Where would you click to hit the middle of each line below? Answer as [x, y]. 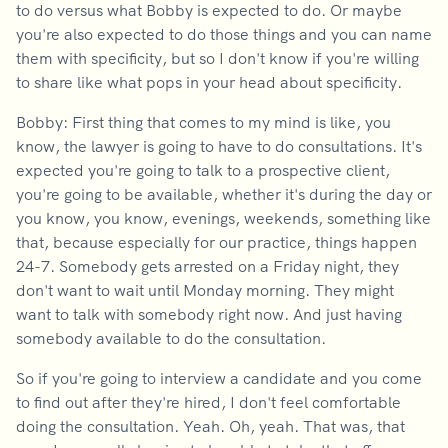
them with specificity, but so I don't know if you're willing [217, 58]
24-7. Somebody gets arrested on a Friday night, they [207, 266]
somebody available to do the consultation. [171, 338]
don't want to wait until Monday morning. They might [205, 290]
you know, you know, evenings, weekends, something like [223, 218]
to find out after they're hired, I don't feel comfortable [208, 402]
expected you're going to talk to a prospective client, [203, 170]
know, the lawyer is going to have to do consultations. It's [219, 146]
